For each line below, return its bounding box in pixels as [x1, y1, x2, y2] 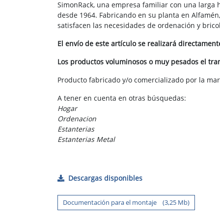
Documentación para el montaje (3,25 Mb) [63, 198, 190, 207]
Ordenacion [57, 114, 96, 124]
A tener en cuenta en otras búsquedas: [57, 93, 186, 103]
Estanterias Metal [57, 135, 115, 144]
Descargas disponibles [68, 173, 142, 183]
